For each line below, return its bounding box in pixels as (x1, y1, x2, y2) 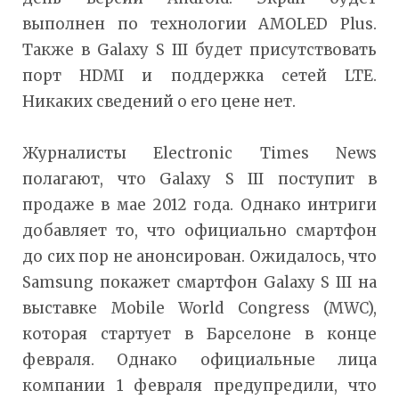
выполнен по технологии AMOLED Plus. (22, 14, 377, 35)
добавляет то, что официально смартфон (22, 221, 377, 241)
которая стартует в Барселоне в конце (22, 324, 377, 345)
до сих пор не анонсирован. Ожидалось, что (22, 247, 377, 267)
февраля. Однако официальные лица (22, 350, 377, 370)
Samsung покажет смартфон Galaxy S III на (22, 273, 377, 293)
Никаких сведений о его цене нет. (22, 92, 296, 112)
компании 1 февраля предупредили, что (22, 376, 377, 396)
